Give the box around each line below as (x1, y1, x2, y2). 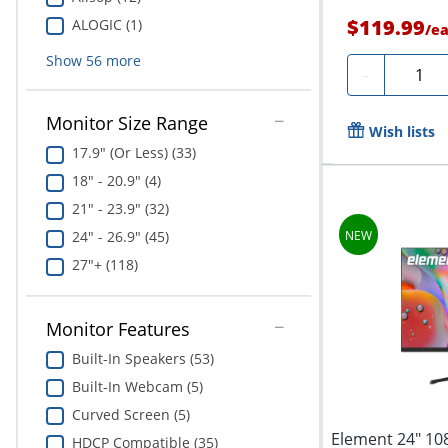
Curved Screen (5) (71, 404, 190, 424)
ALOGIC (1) (71, 14, 142, 34)
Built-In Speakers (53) (71, 348, 214, 368)
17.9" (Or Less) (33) (71, 143, 196, 163)
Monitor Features (45, 316, 190, 341)
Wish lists (368, 121, 435, 141)
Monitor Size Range (45, 111, 208, 136)
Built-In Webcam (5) (71, 376, 203, 396)
